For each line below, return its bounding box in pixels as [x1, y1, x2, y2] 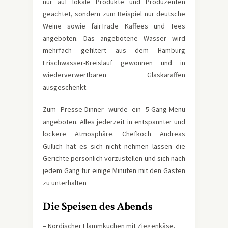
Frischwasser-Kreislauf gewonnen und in [43, 58, 185, 67]
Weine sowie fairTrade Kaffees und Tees [43, 21, 185, 31]
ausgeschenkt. [43, 82, 88, 92]
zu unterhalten [43, 178, 87, 187]
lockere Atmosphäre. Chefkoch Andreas [43, 129, 185, 138]
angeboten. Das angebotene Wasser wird [43, 33, 185, 43]
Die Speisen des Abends [43, 198, 152, 214]
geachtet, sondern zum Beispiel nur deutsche [43, 9, 185, 18]
